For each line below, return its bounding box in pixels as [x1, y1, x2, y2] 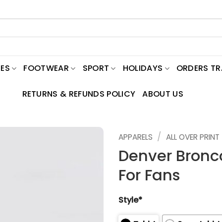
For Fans [118, 164, 180, 186]
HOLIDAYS [122, 62, 163, 74]
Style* [118, 194, 142, 206]
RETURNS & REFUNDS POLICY [22, 88, 136, 100]
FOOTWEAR [23, 62, 69, 74]
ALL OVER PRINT [166, 132, 220, 142]
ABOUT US [142, 88, 183, 100]
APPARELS [118, 132, 153, 142]
